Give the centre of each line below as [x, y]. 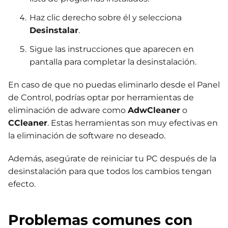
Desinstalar [54, 31]
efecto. [22, 184]
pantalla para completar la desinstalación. [113, 62]
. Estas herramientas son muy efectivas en [133, 123]
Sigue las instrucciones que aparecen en [112, 49]
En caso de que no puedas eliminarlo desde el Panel [114, 85]
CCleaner [28, 123]
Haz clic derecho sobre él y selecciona [106, 18]
